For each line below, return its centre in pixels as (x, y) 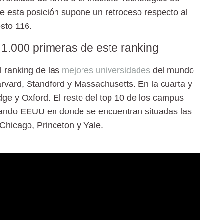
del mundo (172, 70)
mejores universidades (106, 70)
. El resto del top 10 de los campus (116, 97)
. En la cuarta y (163, 84)
